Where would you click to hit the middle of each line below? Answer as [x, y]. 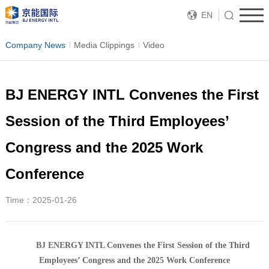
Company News [35, 45]
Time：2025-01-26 [41, 200]
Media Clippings [104, 45]
